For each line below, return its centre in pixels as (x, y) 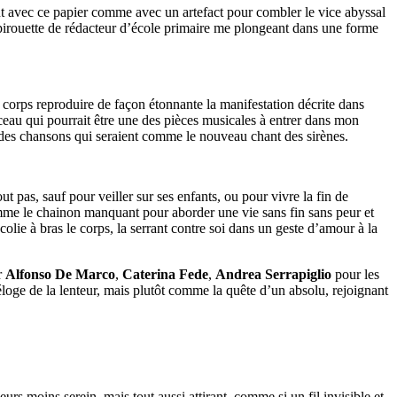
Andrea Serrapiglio (273, 274)
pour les (355, 274)
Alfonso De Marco (60, 274)
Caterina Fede (165, 274)
